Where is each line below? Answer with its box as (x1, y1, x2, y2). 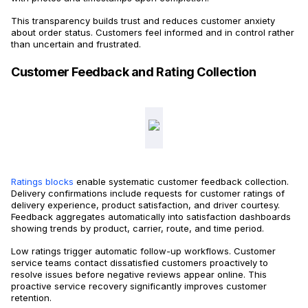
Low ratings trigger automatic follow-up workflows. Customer (11, 245, 276, 257)
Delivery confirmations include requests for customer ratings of (11, 188, 285, 199)
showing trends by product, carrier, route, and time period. (11, 223, 264, 234)
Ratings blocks (11, 176, 74, 188)
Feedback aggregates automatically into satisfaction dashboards (11, 211, 291, 223)
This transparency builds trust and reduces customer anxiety (11, 15, 275, 27)
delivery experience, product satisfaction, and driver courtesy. (11, 199, 280, 211)
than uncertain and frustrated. (11, 38, 141, 50)
